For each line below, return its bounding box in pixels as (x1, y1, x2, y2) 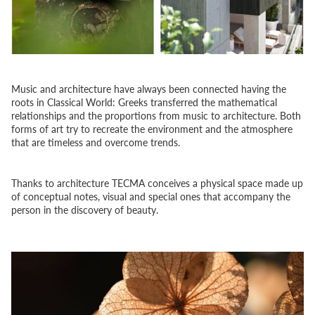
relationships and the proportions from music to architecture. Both (11, 108, 301, 122)
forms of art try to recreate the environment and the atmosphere (11, 121, 292, 136)
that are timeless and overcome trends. (11, 134, 180, 149)
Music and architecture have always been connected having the (11, 81, 286, 96)
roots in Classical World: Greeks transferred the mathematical (11, 94, 277, 109)
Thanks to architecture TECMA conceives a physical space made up (11, 175, 303, 190)
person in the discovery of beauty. (11, 202, 158, 217)
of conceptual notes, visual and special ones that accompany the (11, 188, 290, 203)
